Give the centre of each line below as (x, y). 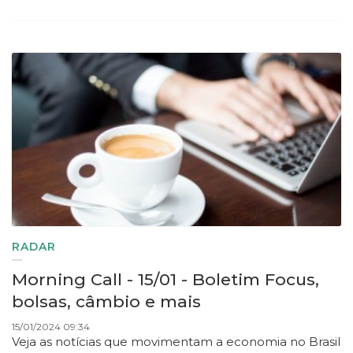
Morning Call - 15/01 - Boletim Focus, (165, 280)
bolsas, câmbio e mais (106, 302)
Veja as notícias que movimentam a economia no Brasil (176, 342)
